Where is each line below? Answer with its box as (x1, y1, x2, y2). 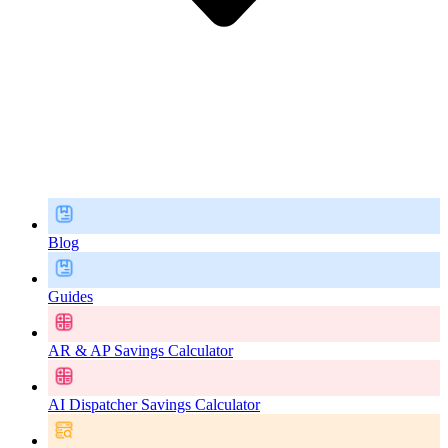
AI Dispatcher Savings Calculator (48, 396, 260, 413)
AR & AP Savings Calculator (48, 342, 233, 359)
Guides (48, 288, 93, 305)
